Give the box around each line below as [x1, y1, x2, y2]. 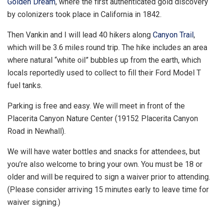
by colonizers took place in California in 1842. [7, 10, 162, 19]
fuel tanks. [7, 81, 42, 91]
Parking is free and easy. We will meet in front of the [7, 101, 185, 111]
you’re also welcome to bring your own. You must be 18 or [7, 160, 202, 169]
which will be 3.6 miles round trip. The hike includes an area [7, 43, 207, 53]
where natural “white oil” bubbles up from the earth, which [7, 55, 201, 65]
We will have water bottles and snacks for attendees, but [7, 147, 200, 157]
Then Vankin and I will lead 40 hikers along [7, 30, 153, 40]
